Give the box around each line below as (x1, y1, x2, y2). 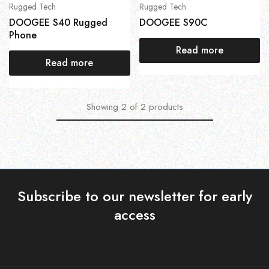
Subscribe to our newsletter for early (17, 185, 252, 207)
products (148, 100, 183, 113)
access (113, 204, 156, 225)
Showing (86, 100, 118, 113)
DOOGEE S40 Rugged (9, 15, 107, 29)
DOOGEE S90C (139, 15, 208, 29)
